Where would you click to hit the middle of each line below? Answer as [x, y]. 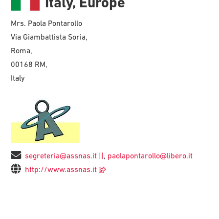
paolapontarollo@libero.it [150, 155]
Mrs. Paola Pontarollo [47, 23]
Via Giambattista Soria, [49, 36]
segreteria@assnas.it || [65, 155]
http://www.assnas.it [61, 169]
